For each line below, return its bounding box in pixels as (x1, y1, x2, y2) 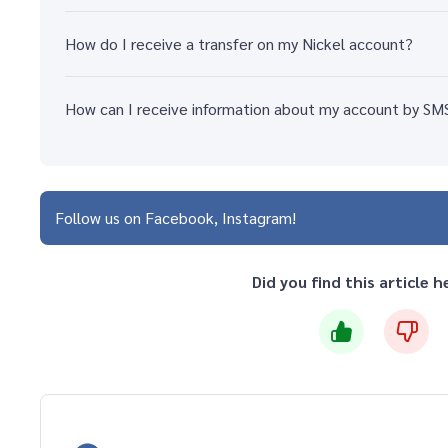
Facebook (145, 207, 214, 228)
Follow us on (55, 207, 145, 228)
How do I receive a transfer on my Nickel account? (65, 33, 413, 54)
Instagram (222, 207, 292, 228)
